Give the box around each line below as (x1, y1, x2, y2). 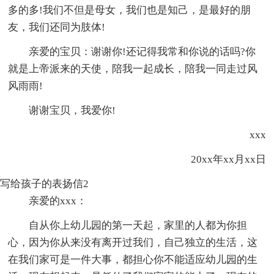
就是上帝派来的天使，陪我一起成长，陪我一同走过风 (8, 62, 258, 75)
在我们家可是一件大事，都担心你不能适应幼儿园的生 (8, 253, 258, 265)
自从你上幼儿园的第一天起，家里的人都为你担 (29, 219, 248, 231)
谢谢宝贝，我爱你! (29, 104, 116, 116)
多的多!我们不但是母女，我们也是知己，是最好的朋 (8, 4, 251, 16)
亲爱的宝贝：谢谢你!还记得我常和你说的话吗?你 (29, 45, 256, 57)
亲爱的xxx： (29, 194, 87, 207)
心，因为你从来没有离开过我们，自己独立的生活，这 (8, 236, 258, 248)
